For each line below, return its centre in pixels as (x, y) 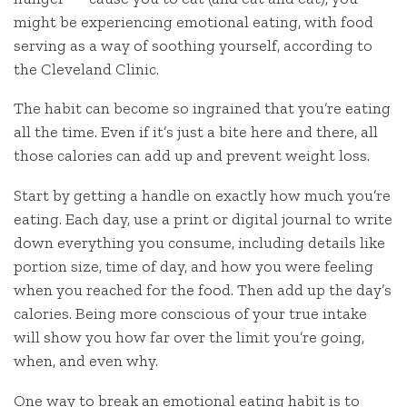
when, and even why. (86, 361)
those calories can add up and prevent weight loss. (192, 156)
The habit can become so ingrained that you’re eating (202, 109)
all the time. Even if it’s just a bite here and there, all (196, 132)
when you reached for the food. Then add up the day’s (203, 290)
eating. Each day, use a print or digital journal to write (203, 219)
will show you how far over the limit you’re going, (189, 338)
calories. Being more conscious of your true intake (190, 314)
